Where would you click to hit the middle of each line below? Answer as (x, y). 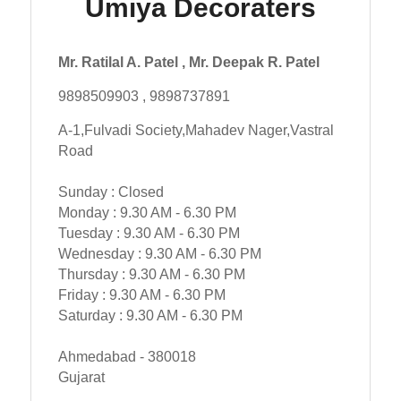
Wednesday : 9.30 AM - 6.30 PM (159, 254)
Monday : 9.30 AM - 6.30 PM (147, 213)
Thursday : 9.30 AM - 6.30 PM (151, 274)
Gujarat (81, 377)
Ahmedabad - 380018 (127, 357)
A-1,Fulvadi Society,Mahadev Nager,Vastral (196, 130)
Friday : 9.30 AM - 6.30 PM (141, 295)
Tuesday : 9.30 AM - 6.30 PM (149, 233)
